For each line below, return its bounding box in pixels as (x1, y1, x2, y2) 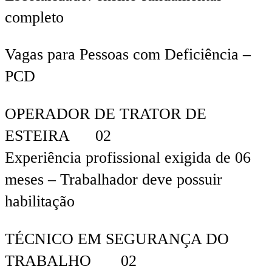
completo (5, 8, 64, 26)
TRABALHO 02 (5, 251, 137, 270)
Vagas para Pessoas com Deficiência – (5, 46, 251, 64)
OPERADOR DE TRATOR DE (5, 105, 206, 123)
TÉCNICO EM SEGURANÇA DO (5, 229, 229, 248)
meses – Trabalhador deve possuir (5, 171, 222, 189)
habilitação (5, 192, 75, 211)
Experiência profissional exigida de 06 (5, 149, 251, 167)
